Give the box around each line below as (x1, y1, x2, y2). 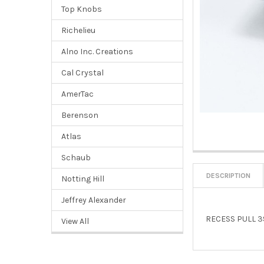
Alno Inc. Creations (61, 46, 133, 57)
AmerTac (61, 88, 94, 99)
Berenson (61, 110, 98, 120)
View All (61, 216, 89, 226)
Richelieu (61, 25, 95, 35)
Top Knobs (61, 4, 102, 14)
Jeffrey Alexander (61, 194, 126, 205)
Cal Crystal (61, 67, 104, 78)
